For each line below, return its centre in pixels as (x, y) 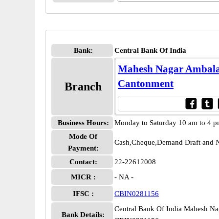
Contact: (83, 162)
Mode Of (83, 136)
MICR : (83, 177)
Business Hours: (83, 123)
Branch (83, 87)
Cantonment (146, 84)
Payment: (83, 148)
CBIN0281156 (137, 194)
